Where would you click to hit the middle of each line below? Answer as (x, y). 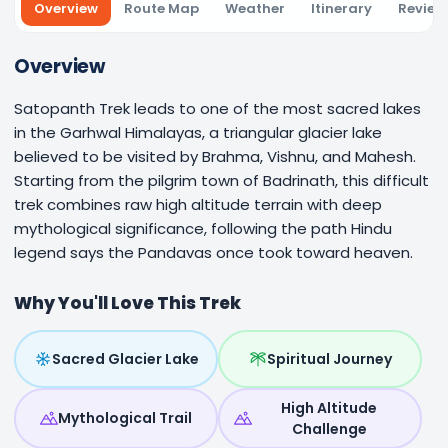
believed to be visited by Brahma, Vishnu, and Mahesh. (215, 156)
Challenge (329, 428)
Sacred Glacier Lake (125, 358)
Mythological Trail (125, 418)
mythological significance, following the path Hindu (203, 228)
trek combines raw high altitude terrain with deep (198, 204)
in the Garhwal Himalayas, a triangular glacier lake (198, 132)
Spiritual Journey (329, 358)
